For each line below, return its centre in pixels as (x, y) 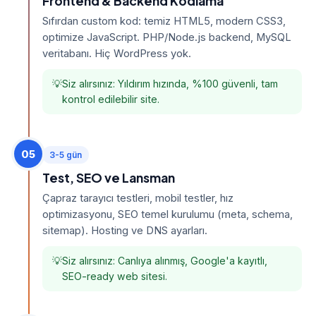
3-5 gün (66, 155)
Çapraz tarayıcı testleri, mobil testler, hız (138, 198)
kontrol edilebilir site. (111, 99)
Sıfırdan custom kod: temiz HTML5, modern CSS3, (164, 21)
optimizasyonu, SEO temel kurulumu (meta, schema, (168, 214)
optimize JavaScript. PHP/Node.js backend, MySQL (167, 37)
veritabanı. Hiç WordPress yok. (117, 54)
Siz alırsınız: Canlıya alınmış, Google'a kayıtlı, (165, 261)
